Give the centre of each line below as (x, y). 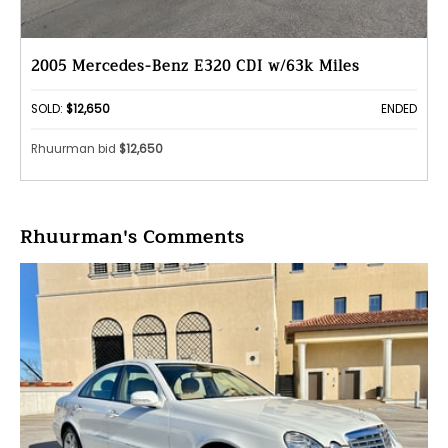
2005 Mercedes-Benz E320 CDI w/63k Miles (195, 66)
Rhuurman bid (75, 149)
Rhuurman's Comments (132, 236)
